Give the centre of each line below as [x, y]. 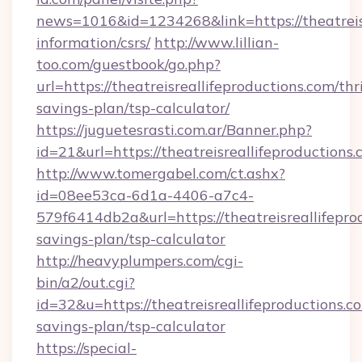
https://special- [86, 348]
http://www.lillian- [217, 42]
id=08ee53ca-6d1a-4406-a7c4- [145, 195]
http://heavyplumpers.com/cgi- [140, 261]
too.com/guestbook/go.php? [128, 64]
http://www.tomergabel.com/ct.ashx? [161, 173]
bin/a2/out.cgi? [86, 282]
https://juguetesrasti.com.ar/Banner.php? [174, 130]
